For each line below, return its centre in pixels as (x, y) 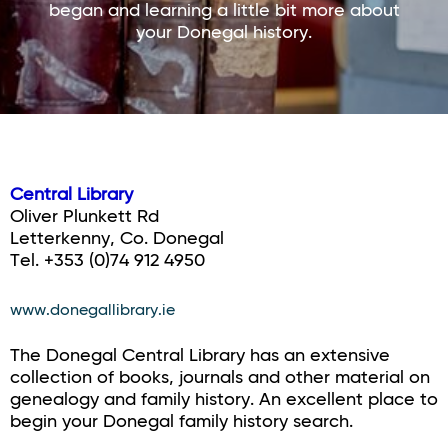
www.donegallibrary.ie (92, 311)
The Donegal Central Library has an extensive (200, 356)
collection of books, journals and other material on (220, 378)
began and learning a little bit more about (224, 11)
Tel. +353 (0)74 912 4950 (107, 261)
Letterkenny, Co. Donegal (117, 239)
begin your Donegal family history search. (181, 422)
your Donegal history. (224, 33)
